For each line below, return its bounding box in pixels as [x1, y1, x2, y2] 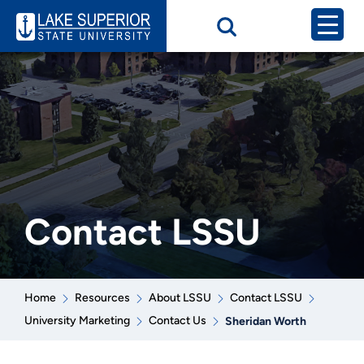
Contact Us [148, 314, 206, 327]
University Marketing [24, 314, 130, 327]
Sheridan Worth [224, 314, 306, 328]
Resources [74, 291, 130, 305]
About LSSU [148, 291, 211, 305]
